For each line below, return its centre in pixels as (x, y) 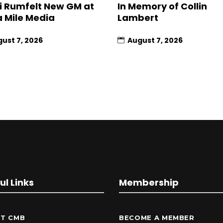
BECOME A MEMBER (157, 217)
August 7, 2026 (155, 40)
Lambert (138, 17)
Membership (149, 182)
